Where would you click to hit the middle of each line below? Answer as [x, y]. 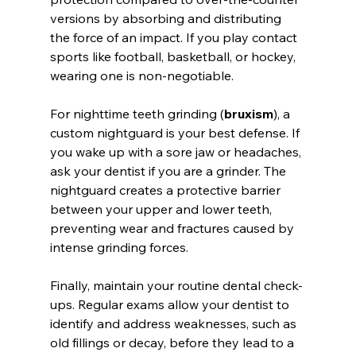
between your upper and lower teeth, [162, 209]
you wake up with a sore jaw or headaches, [177, 152]
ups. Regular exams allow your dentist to [171, 305]
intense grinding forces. [119, 248]
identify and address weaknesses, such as [174, 324]
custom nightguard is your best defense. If [176, 133]
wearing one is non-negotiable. [141, 76]
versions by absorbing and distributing [167, 19]
